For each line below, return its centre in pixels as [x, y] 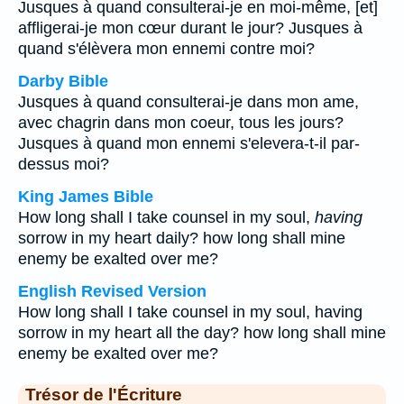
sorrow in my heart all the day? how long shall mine [202, 333]
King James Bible [86, 197]
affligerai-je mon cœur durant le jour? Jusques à [190, 28]
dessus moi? [64, 164]
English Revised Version [112, 291]
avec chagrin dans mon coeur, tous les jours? [181, 123]
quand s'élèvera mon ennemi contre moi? [166, 49]
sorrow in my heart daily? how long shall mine [182, 238]
